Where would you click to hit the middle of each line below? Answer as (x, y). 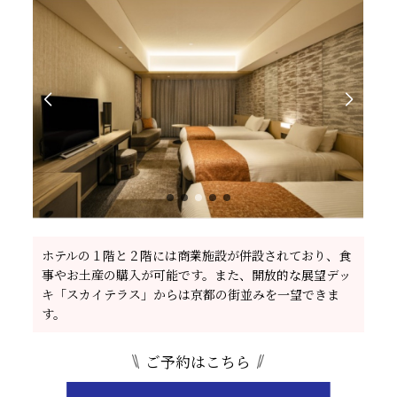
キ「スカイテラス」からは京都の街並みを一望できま (191, 304)
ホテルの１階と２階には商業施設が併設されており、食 (197, 265)
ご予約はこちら (198, 371)
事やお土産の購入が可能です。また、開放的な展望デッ (197, 284)
